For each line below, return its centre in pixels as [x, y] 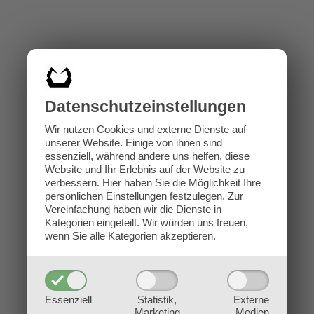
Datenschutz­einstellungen [145, 107]
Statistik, [157, 299]
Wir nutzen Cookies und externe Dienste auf [145, 129]
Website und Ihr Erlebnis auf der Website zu [145, 169]
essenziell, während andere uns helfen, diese [147, 156]
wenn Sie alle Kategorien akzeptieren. [130, 235]
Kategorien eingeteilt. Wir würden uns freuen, [146, 222]
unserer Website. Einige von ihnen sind [134, 142]
